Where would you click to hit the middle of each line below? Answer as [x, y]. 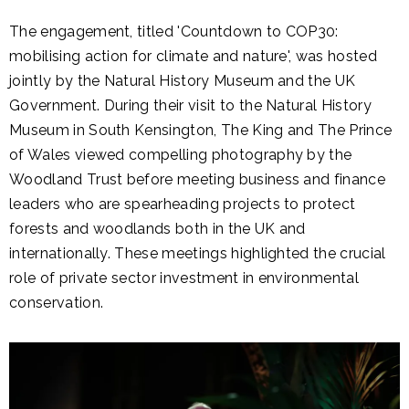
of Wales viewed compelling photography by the [181, 155]
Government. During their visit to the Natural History [190, 105]
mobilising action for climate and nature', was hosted [193, 56]
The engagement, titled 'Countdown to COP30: [174, 31]
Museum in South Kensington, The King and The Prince [201, 130]
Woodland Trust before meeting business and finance [198, 179]
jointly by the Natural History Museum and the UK [183, 81]
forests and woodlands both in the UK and [157, 229]
